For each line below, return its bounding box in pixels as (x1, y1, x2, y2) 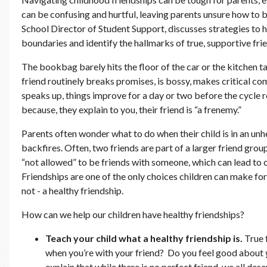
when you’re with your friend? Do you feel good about (45, 247, 265, 259)
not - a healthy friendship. (21, 185, 123, 197)
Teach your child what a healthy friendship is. (45, 232, 244, 244)
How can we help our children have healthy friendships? (21, 209, 246, 221)
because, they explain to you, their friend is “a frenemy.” (21, 104, 241, 116)
